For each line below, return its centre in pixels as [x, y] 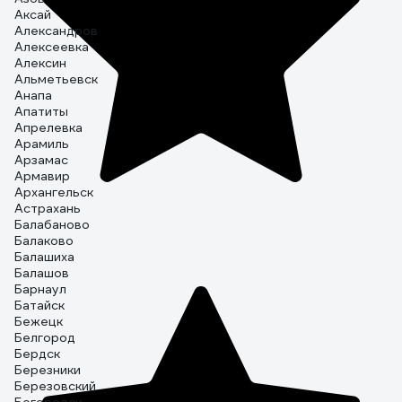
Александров [56, 31]
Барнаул [40, 289]
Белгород [45, 337]
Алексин [40, 63]
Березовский [55, 386]
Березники [48, 370]
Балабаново [52, 224]
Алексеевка [52, 47]
